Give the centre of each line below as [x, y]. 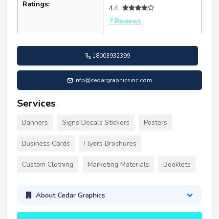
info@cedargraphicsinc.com [113, 80]
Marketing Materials [118, 164]
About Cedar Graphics [70, 195]
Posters [155, 122]
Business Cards [46, 143]
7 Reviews [125, 21]
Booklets [177, 164]
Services [36, 103]
